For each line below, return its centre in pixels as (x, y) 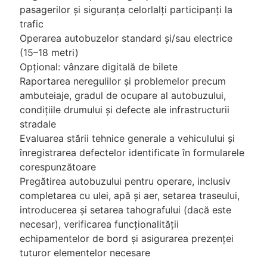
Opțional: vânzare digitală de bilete (99, 66)
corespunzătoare (58, 167)
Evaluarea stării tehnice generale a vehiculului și (127, 138)
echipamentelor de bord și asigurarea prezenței (127, 238)
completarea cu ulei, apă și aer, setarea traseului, (130, 195)
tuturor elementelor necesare (85, 252)
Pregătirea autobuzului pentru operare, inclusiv (125, 181)
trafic (32, 24)
